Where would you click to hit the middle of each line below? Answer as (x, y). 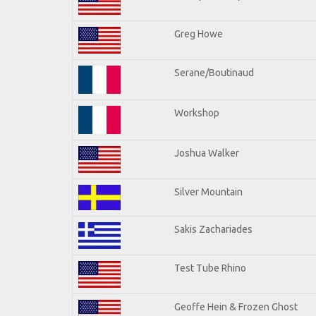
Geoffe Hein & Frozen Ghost (236, 306)
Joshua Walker (207, 153)
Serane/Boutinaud (214, 72)
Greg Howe (199, 34)
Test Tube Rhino (210, 268)
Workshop (197, 113)
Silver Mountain (208, 192)
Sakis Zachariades (213, 229)
